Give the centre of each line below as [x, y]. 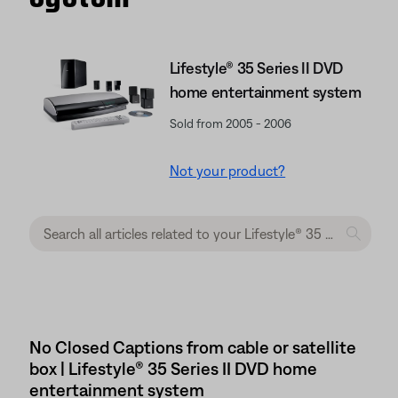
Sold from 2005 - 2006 [230, 123]
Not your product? [227, 171]
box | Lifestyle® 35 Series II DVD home [173, 368]
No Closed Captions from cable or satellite [193, 347]
